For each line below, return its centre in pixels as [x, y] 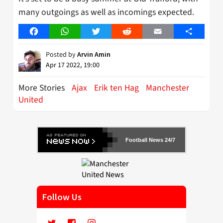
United [31, 100]
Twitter [108, 32]
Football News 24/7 [150, 140]
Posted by [61, 55]
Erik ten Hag [116, 88]
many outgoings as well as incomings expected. [106, 12]
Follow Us [62, 197]
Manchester [167, 88]
